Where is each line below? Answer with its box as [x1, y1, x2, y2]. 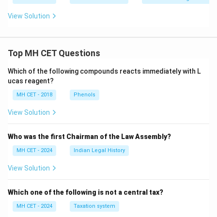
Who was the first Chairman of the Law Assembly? [8, 133, 171, 140]
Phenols [74, 92, 95, 98]
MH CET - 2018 [16, 92, 52, 98]
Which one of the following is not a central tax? [8, 188, 163, 196]
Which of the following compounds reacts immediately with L [8, 67, 201, 75]
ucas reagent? [8, 77, 54, 85]
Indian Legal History [74, 147, 125, 154]
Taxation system [74, 203, 115, 209]
